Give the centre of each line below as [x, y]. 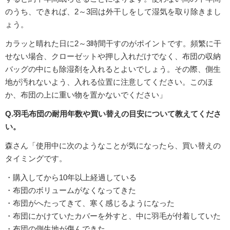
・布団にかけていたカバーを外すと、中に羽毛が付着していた [113, 216]
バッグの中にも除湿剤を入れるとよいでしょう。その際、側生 [113, 69]
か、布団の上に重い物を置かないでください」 [86, 95]
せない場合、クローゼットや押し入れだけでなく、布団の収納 [113, 56]
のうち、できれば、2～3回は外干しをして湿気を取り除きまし [113, 12]
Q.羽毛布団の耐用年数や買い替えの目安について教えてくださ [113, 114]
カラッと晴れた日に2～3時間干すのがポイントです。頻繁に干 [113, 44]
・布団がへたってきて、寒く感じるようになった [90, 203]
